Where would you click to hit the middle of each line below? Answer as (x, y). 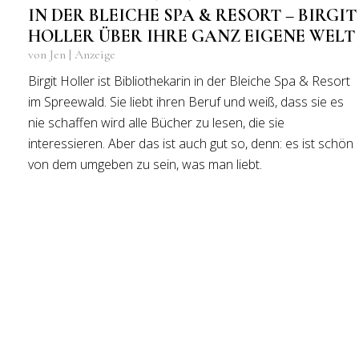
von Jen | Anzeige (72, 54)
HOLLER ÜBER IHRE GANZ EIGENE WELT (192, 36)
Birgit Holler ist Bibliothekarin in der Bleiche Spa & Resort (189, 81)
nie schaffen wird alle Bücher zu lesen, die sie (156, 123)
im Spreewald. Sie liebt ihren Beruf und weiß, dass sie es (186, 102)
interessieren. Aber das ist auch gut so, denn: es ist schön (191, 143)
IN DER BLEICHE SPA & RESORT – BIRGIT (192, 15)
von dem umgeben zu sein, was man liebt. (145, 164)
